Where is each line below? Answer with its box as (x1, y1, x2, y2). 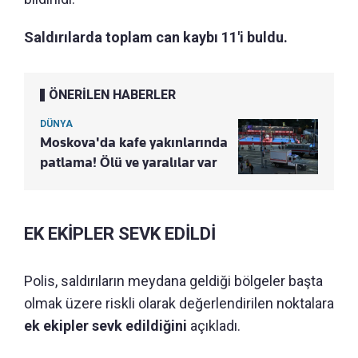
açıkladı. (187, 317, 241, 335)
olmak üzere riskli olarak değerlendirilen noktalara (24, 295, 334, 312)
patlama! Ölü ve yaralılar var (40, 154, 217, 171)
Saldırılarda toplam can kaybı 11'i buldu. (24, 29, 288, 46)
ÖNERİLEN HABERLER (49, 87, 176, 103)
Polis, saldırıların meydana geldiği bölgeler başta (24, 272, 323, 290)
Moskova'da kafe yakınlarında (40, 134, 228, 151)
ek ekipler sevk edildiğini (24, 317, 187, 335)
